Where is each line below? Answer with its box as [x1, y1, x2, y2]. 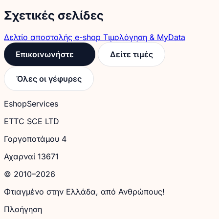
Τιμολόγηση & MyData [103, 32, 185, 42]
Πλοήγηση [4, 204, 42, 214]
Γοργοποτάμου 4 [4, 133, 66, 144]
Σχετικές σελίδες [4, 8, 104, 22]
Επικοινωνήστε [16, 49, 74, 59]
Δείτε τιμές [110, 49, 153, 59]
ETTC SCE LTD [4, 116, 59, 126]
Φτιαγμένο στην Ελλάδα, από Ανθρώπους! [4, 186, 165, 197]
